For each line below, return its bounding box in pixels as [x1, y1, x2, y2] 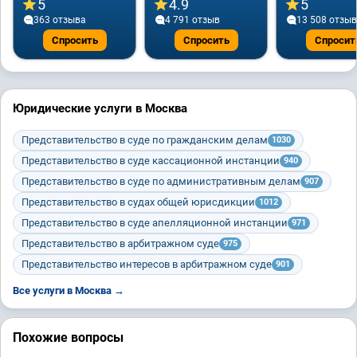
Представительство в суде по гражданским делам [22, 134, 268, 146]
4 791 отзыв [165, 14, 220, 25]
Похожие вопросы [13, 330, 124, 345]
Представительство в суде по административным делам [22, 175, 300, 187]
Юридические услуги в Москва [13, 101, 187, 116]
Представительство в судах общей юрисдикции [22, 196, 255, 208]
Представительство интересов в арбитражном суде [22, 258, 272, 270]
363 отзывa [33, 14, 86, 25]
